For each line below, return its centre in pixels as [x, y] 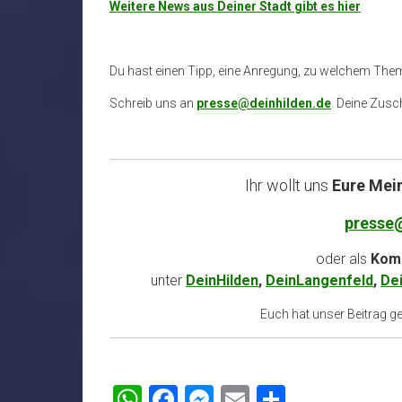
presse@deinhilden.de [264, 103]
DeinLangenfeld [319, 280]
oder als [341, 258]
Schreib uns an [153, 103]
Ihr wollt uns [288, 185]
